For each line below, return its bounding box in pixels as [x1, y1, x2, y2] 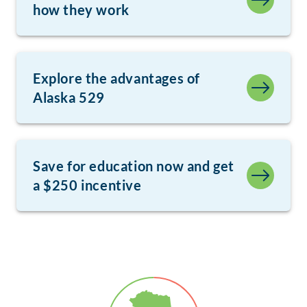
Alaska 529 [33, 89, 105, 106]
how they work [33, 1, 130, 19]
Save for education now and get [33, 158, 235, 175]
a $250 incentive [33, 177, 142, 194]
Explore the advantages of [33, 70, 201, 87]
